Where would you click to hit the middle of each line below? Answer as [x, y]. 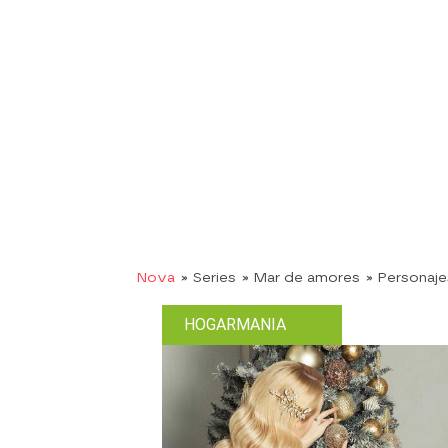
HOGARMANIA [235, 325]
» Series [208, 276]
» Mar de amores [301, 276]
